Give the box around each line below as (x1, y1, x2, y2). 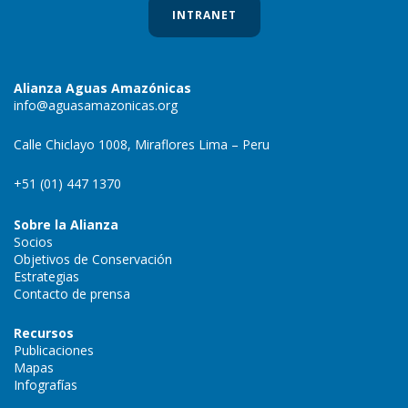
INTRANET (171, 6, 237, 23)
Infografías (14, 375, 77, 393)
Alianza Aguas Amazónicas (14, 78, 191, 97)
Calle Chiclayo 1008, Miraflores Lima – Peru (14, 135, 270, 153)
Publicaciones (14, 341, 94, 359)
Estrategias (14, 267, 79, 285)
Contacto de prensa (14, 284, 130, 302)
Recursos (14, 323, 74, 342)
